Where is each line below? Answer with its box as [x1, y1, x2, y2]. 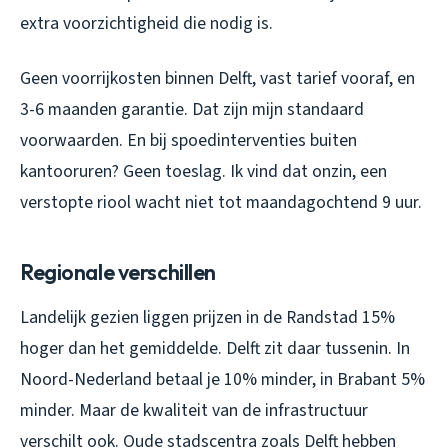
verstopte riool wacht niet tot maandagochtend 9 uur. [20, 189, 422, 215]
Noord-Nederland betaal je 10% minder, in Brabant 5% [20, 366, 425, 392]
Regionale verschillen [20, 257, 216, 286]
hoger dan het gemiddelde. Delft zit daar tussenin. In [20, 335, 410, 361]
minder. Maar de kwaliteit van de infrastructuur [20, 397, 368, 423]
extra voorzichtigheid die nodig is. [20, 10, 273, 36]
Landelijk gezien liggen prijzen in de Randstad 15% [20, 304, 395, 330]
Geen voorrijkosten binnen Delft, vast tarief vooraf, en [20, 65, 415, 91]
